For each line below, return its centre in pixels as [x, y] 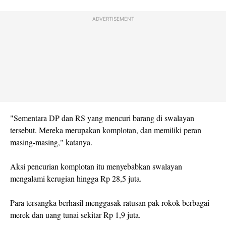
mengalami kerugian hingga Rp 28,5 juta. [77, 178]
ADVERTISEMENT [113, 19]
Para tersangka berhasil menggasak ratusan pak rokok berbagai [110, 203]
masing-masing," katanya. [52, 142]
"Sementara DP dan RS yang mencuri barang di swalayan [102, 118]
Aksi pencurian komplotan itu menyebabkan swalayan [96, 166]
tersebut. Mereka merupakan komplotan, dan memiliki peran [106, 130]
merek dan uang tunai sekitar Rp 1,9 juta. [77, 215]
